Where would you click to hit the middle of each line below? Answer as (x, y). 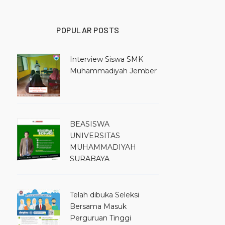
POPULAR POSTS (88, 30)
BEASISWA (90, 124)
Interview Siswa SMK (106, 60)
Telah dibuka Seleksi (104, 195)
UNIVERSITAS (95, 136)
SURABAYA (90, 159)
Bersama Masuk (98, 207)
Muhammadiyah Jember (113, 71)
